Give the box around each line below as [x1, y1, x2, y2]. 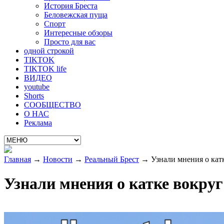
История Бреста [44, 1, 97, 10]
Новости [43, 155, 72, 163]
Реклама [24, 118, 52, 127]
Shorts [24, 91, 44, 100]
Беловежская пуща [44, 10, 107, 19]
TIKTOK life [24, 64, 66, 73]
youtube [24, 82, 49, 91]
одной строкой [24, 46, 74, 55]
